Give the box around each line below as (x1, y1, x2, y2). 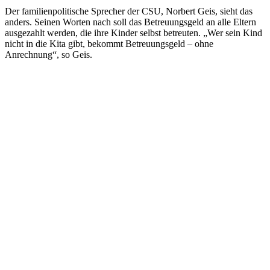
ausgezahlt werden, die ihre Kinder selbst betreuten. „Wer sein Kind (5, 27, 262, 38)
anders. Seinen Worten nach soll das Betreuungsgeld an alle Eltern (5, 16, 256, 27)
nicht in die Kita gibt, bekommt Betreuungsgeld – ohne (5, 38, 213, 49)
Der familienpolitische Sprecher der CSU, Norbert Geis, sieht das (5, 5, 253, 16)
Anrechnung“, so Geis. (5, 49, 92, 60)
